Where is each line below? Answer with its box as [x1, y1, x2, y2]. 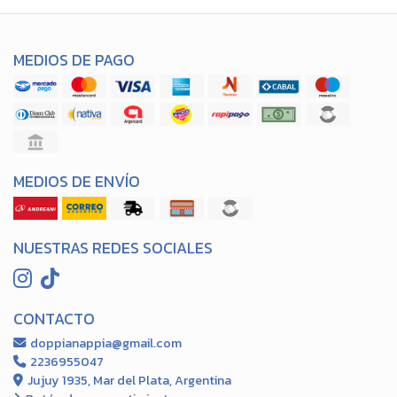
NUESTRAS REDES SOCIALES [13, 237, 213, 260]
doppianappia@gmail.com [27, 333, 182, 353]
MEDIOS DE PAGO [13, 49, 135, 72]
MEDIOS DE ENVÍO [13, 170, 140, 193]
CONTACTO [13, 307, 95, 331]
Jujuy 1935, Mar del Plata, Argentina [25, 370, 231, 390]
